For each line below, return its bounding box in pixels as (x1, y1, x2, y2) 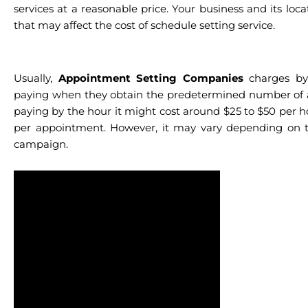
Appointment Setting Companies (58, 71, 243, 85)
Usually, (14, 71, 58, 85)
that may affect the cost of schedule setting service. (14, 19, 278, 32)
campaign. (14, 137, 71, 151)
